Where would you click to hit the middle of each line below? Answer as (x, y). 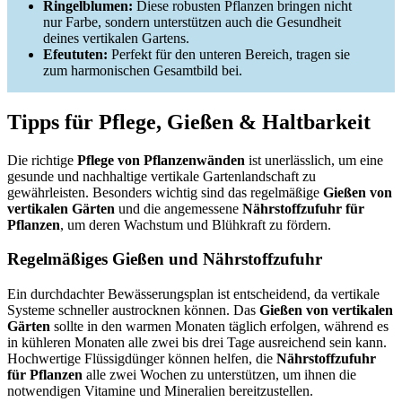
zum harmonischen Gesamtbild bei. (143, 70)
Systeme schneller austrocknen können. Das (133, 310)
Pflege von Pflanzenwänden (161, 160)
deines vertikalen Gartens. (116, 38)
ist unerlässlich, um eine (314, 160)
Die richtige (42, 160)
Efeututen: (75, 54)
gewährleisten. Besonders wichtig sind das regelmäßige (165, 192)
